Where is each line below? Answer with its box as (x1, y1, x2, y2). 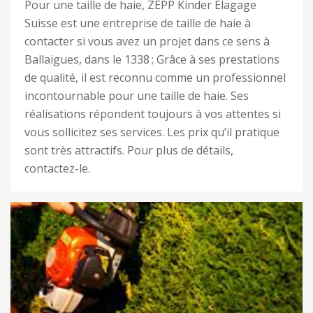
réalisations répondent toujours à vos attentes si (24, 106, 281, 122)
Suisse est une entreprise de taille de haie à (24, 15, 251, 31)
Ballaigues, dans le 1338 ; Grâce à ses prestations (24, 52, 279, 67)
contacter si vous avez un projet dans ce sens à (24, 34, 270, 49)
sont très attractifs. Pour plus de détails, (24, 143, 233, 158)
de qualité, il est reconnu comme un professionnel (24, 70, 286, 85)
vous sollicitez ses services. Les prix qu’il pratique (24, 124, 279, 140)
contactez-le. (24, 161, 90, 176)
